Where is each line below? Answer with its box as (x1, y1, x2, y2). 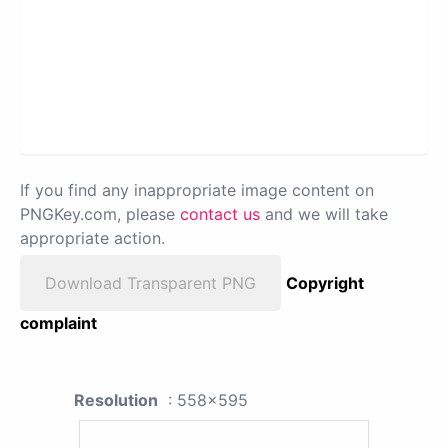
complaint (20, 313, 97, 334)
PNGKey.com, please (20, 204, 180, 225)
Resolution (74, 390, 158, 411)
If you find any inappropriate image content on (20, 180, 374, 201)
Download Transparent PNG (45, 273, 256, 294)
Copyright (286, 273, 364, 294)
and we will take (260, 204, 388, 225)
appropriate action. (20, 228, 165, 249)
